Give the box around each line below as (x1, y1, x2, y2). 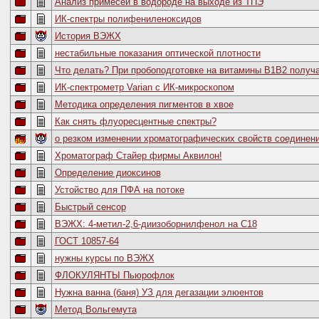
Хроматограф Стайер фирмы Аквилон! (54, 150, 222, 161)
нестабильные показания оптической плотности (54, 48, 261, 58)
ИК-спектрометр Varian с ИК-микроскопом (54, 82, 234, 93)
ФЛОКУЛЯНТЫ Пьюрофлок (54, 270, 174, 281)
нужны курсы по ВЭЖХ (54, 253, 155, 263)
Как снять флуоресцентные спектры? (54, 116, 216, 127)
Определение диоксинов (54, 167, 161, 178)
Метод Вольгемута (54, 304, 137, 315)
